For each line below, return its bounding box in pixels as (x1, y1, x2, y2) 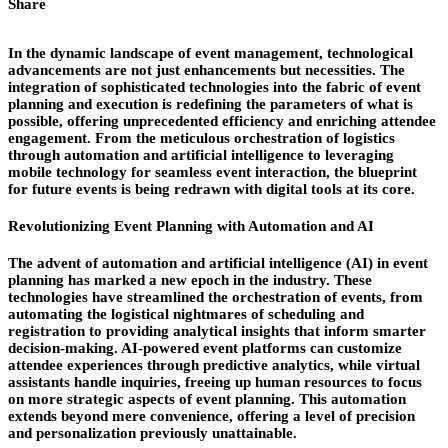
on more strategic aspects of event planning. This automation (8, 391, 406, 408)
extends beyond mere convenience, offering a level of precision (8, 408, 415, 425)
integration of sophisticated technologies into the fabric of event (8, 79, 421, 96)
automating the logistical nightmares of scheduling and (8, 306, 364, 323)
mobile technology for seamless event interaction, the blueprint (8, 164, 417, 181)
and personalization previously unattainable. (8, 425, 297, 442)
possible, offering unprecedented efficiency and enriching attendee (8, 113, 436, 130)
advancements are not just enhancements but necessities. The (8, 62, 405, 79)
